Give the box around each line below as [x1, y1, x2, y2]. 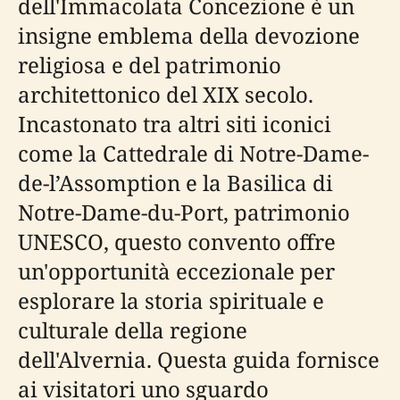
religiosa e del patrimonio [18, 50, 281, 79]
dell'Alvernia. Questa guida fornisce [18, 345, 379, 374]
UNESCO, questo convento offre [18, 227, 336, 256]
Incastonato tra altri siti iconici [18, 109, 331, 138]
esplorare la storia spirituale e [18, 286, 324, 315]
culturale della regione [18, 315, 247, 345]
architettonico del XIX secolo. [18, 79, 313, 109]
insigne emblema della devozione [18, 21, 360, 50]
